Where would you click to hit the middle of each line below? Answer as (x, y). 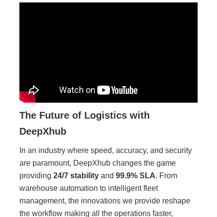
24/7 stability (76, 175)
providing (36, 175)
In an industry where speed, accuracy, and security (106, 150)
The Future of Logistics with (85, 115)
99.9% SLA (136, 175)
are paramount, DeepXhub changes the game (98, 163)
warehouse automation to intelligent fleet (89, 188)
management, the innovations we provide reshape (105, 201)
